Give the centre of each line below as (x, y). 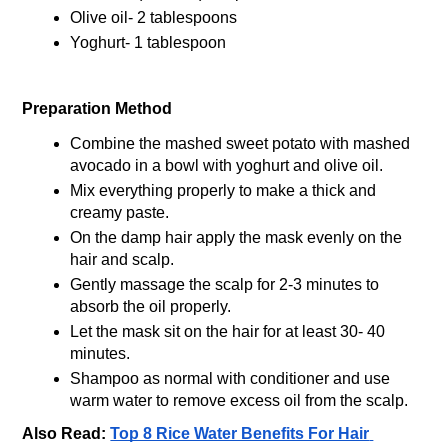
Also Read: (66, 434)
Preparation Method (97, 108)
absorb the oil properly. (151, 307)
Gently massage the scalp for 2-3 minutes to (225, 285)
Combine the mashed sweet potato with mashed (240, 144)
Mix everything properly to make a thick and (223, 191)
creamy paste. (120, 213)
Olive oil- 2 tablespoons (154, 18)
